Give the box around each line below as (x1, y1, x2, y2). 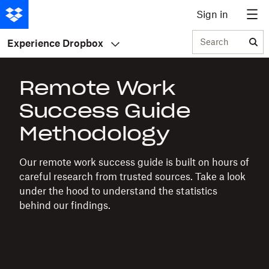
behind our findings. (19, 199, 110, 211)
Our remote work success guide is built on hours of (19, 156, 249, 168)
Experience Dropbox (7, 37, 103, 49)
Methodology (19, 121, 170, 146)
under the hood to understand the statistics (19, 185, 217, 197)
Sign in (196, 8, 228, 20)
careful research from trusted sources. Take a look (19, 171, 246, 183)
